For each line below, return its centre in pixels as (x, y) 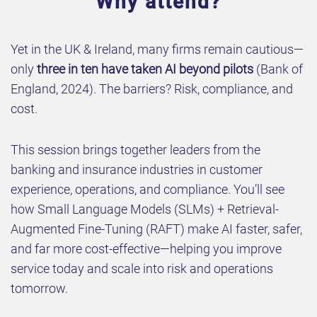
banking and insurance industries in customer (137, 170)
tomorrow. (39, 289)
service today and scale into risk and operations (142, 269)
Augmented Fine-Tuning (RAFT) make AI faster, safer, (156, 229)
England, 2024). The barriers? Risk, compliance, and (152, 89)
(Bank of (278, 69)
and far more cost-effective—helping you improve (146, 249)
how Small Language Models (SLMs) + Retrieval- (145, 209)
